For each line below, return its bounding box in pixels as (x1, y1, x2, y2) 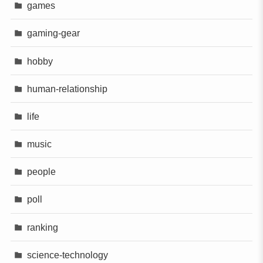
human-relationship (27, 83, 108, 94)
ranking (27, 221, 59, 232)
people (27, 166, 56, 177)
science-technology (27, 249, 109, 260)
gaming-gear (27, 28, 80, 39)
